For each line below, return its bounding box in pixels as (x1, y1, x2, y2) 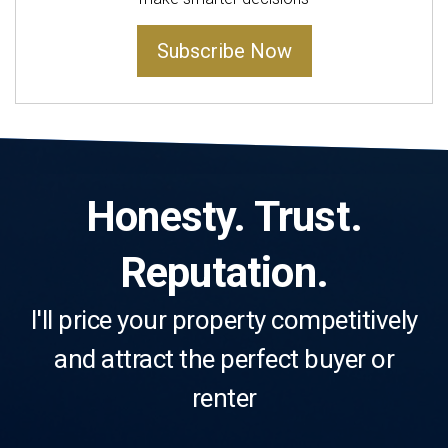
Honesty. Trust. (86, 191, 362, 241)
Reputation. (119, 247, 329, 297)
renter (191, 382, 257, 413)
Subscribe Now (156, 38, 292, 63)
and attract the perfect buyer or (54, 343, 394, 374)
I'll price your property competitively (30, 304, 418, 335)
